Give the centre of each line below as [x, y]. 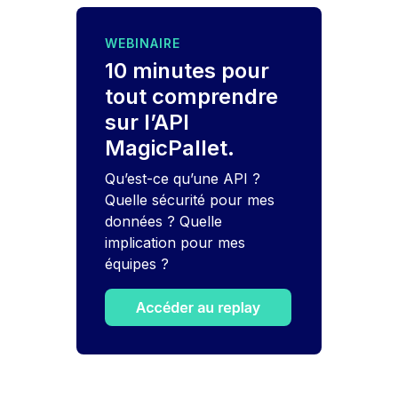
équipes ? [137, 264]
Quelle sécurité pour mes [190, 200]
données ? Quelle [164, 222]
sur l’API [147, 123]
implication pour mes [175, 243]
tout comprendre [192, 97]
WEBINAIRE [143, 44]
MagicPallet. [170, 148]
